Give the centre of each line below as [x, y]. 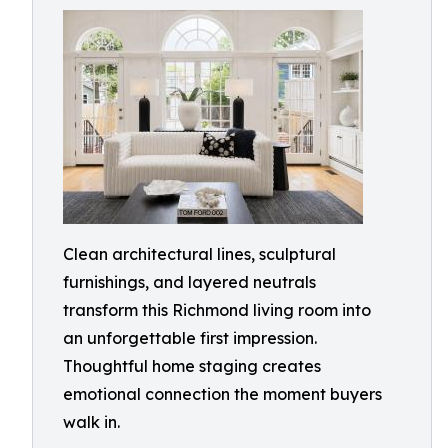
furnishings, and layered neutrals [189, 282]
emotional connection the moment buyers [222, 394]
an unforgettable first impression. [190, 338]
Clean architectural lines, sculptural [199, 254]
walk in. [91, 422]
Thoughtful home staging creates [192, 366]
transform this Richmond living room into [217, 310]
